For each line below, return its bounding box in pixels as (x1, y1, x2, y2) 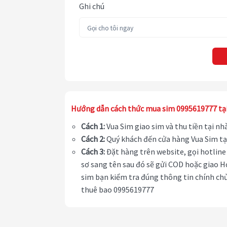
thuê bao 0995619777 (81, 184, 154, 195)
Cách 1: (81, 121, 105, 132)
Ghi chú (79, 1, 104, 12)
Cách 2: (81, 134, 105, 144)
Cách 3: (81, 146, 105, 157)
